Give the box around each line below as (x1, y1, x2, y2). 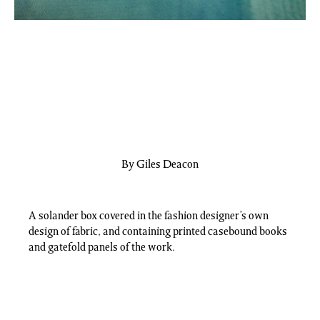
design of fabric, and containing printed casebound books (29, 225, 287, 239)
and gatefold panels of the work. (29, 241, 175, 254)
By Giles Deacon (121, 158, 199, 171)
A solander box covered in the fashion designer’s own (29, 209, 269, 223)
